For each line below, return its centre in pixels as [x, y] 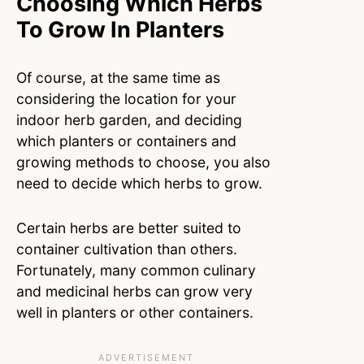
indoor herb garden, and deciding [129, 119]
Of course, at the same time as [118, 77]
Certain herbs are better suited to [129, 228]
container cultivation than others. [127, 249]
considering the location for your [126, 98]
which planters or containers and [126, 141]
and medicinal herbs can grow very [134, 292]
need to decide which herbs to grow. [141, 183]
